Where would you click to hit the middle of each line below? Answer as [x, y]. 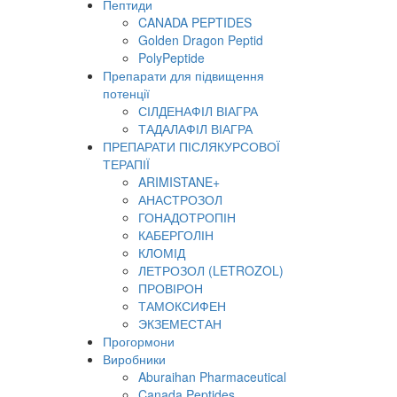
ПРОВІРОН [171, 288]
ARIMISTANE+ [179, 182]
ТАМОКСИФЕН [182, 306]
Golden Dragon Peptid [201, 40]
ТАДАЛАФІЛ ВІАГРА [195, 128]
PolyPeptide [171, 58]
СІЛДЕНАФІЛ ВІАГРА [198, 111]
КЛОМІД [162, 253]
